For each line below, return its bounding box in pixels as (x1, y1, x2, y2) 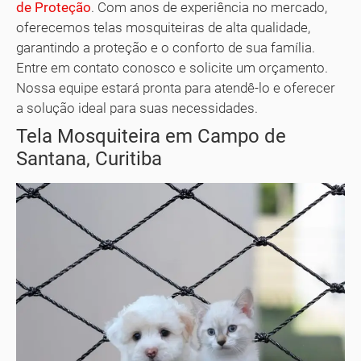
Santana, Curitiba (16, 147, 162, 171)
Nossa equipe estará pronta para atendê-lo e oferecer (16, 80, 335, 97)
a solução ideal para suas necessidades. (16, 100, 258, 117)
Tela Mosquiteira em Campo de (16, 125, 286, 148)
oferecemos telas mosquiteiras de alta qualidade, (16, 19, 310, 36)
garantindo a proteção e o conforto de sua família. (16, 39, 315, 56)
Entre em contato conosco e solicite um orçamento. (16, 60, 328, 77)
